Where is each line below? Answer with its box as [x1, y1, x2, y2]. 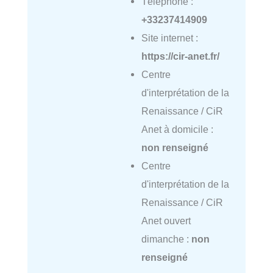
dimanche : [141, 233, 191, 244]
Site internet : [141, 32, 198, 43]
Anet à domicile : [141, 123, 213, 135]
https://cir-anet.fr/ [141, 50, 219, 62]
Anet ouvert [141, 214, 191, 226]
